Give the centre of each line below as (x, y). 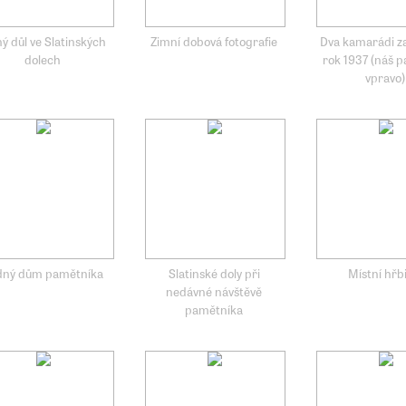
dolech (42, 58)
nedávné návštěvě (214, 290)
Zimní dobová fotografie (214, 40)
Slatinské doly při (214, 272)
